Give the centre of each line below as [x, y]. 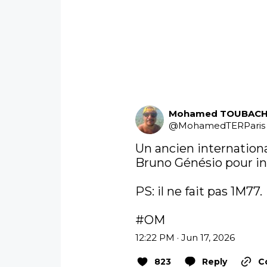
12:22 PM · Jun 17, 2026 [185, 237]
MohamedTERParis [222, 125]
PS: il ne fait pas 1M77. [201, 191]
